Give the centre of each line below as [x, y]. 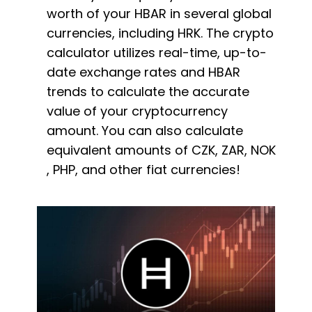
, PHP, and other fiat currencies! [143, 170]
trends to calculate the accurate [148, 92]
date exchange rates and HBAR [143, 72]
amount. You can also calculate [145, 131]
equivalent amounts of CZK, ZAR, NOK [161, 150]
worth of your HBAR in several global [159, 14]
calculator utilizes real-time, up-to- [157, 53]
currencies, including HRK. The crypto [160, 33]
